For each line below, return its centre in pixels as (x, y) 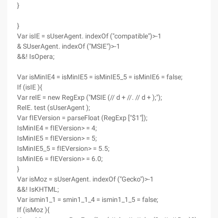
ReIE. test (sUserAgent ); (54, 108)
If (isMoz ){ (33, 210)
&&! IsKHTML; (38, 189)
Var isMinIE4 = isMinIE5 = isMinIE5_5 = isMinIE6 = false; (100, 77)
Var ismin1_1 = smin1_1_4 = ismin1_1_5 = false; (88, 200)
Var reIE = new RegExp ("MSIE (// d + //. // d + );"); (90, 97)
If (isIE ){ (30, 87)
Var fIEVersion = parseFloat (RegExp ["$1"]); (82, 118)
